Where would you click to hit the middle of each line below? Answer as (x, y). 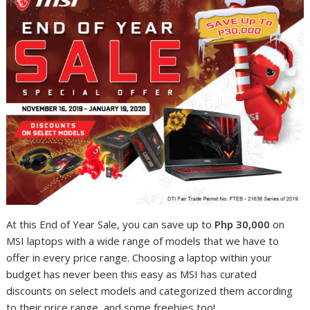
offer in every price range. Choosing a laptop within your (139, 257)
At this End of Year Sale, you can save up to (111, 224)
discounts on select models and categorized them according (150, 290)
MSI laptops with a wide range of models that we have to (143, 240)
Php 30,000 (243, 224)
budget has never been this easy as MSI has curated (132, 274)
